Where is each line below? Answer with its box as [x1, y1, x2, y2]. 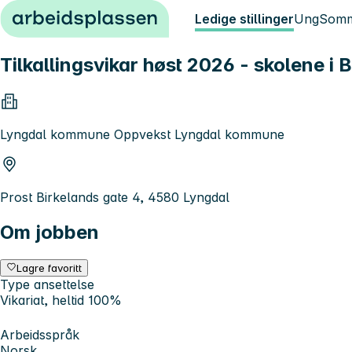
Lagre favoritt [16, 261, 82, 274]
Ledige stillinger [195, 11, 294, 27]
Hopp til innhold [6, 6, 103, 22]
